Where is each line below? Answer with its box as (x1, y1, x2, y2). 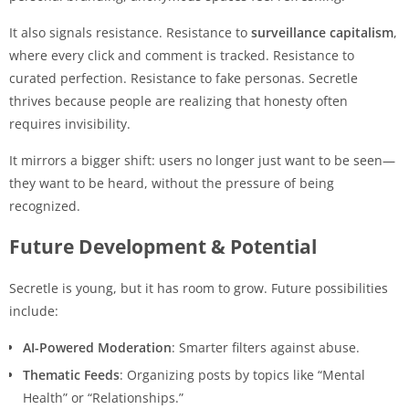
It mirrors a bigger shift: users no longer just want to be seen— (9, 151, 395, 169)
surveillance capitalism (251, 23, 393, 41)
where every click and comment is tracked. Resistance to (9, 46, 354, 64)
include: (9, 301, 58, 320)
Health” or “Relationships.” (23, 388, 184, 406)
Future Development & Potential (9, 233, 317, 259)
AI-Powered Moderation (23, 338, 172, 356)
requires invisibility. (9, 114, 131, 132)
